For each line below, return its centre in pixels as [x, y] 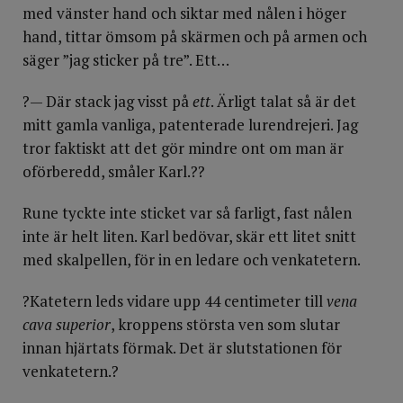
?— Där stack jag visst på [107, 101]
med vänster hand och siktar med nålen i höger [184, 13]
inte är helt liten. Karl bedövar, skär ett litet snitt [189, 236]
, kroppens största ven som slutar [225, 324]
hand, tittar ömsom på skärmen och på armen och [195, 36]
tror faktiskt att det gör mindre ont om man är [183, 148]
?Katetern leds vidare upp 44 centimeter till [175, 301]
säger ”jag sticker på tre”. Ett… [126, 60]
